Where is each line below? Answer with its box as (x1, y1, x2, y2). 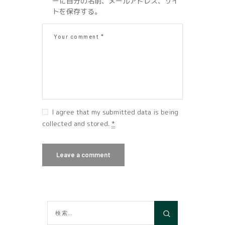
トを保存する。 (52, 7, 101, 17)
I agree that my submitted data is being (49, 107, 178, 117)
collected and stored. (42, 119, 111, 128)
